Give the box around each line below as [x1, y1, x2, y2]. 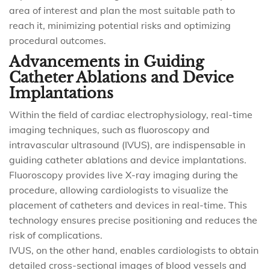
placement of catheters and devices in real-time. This [9, 199, 247, 211]
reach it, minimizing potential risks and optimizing [9, 19, 231, 31]
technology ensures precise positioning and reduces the [9, 214, 257, 226]
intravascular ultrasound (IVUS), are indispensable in [9, 139, 245, 151]
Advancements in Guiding [9, 53, 204, 71]
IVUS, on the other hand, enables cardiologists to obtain [9, 244, 259, 256]
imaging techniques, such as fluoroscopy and [9, 124, 210, 136]
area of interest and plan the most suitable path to [9, 4, 235, 16]
